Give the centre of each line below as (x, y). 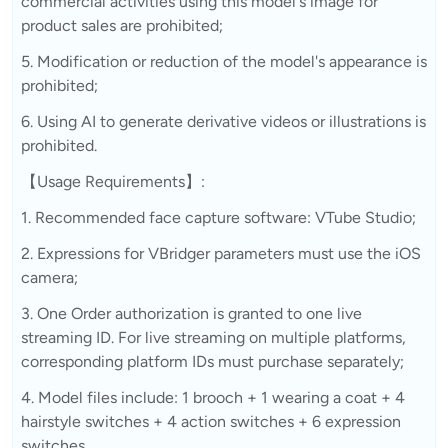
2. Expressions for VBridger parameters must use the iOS (221, 253)
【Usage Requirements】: (113, 181)
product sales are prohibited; (122, 25)
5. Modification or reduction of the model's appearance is (224, 61)
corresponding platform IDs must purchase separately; (212, 361)
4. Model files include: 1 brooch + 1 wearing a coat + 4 (213, 397)
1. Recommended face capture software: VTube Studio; (218, 217)
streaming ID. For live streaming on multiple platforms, (213, 337)
